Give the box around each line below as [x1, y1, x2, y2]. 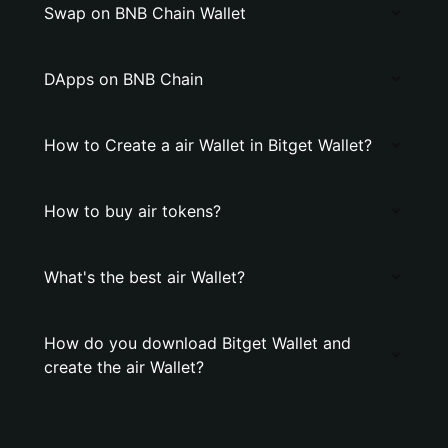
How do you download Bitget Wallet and [44, 333, 351, 353]
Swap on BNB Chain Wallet [44, 3, 246, 23]
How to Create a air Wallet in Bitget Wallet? [44, 135, 372, 155]
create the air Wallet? [44, 357, 204, 377]
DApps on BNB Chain [44, 69, 203, 89]
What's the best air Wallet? [44, 267, 245, 287]
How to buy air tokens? [44, 201, 221, 221]
